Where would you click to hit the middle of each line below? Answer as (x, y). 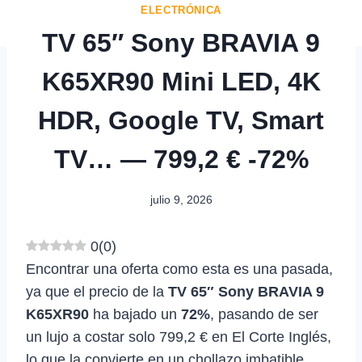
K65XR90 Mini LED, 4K (181, 82)
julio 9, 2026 (181, 199)
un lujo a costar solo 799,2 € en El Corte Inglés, (179, 337)
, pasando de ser (264, 314)
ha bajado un (135, 314)
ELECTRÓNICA (181, 11)
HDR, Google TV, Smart (181, 121)
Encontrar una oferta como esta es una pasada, (179, 269)
